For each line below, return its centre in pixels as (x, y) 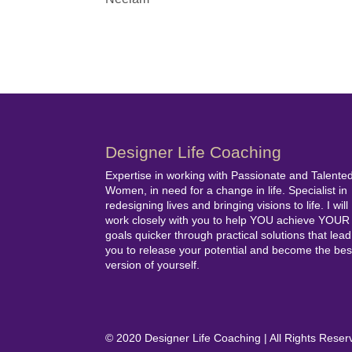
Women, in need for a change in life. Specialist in (227, 191)
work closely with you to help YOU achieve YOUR (228, 220)
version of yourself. (153, 265)
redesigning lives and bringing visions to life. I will (227, 205)
